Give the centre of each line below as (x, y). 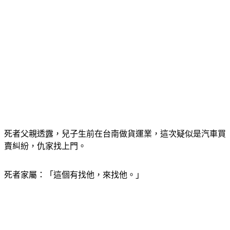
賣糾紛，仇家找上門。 (45, 146)
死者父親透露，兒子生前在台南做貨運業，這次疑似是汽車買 (115, 134)
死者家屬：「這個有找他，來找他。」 (74, 175)
